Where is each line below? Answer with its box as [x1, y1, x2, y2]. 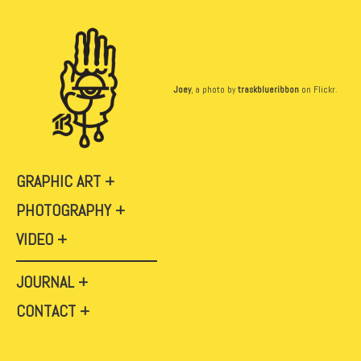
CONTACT [16, 300, 76, 322]
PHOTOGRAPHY [16, 199, 111, 221]
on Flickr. [299, 84, 337, 96]
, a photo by [191, 84, 238, 96]
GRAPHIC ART [16, 170, 101, 192]
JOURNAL [16, 271, 78, 293]
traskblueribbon [238, 84, 299, 96]
